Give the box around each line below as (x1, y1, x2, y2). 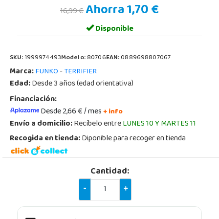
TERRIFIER (64, 64, 97, 79)
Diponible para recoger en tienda (80, 131, 186, 147)
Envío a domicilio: (10, 116, 72, 132)
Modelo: (61, 51, 88, 65)
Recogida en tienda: (10, 131, 80, 147)
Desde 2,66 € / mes (41, 104, 103, 120)
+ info (103, 105, 123, 119)
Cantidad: (90, 163, 129, 181)
